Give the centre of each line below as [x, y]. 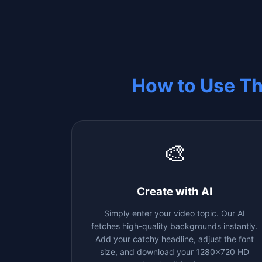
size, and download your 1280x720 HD [175, 251]
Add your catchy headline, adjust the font [175, 239]
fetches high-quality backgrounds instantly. [175, 226]
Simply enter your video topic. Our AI [175, 213]
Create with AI [175, 191]
